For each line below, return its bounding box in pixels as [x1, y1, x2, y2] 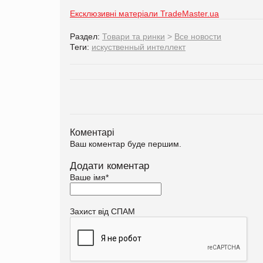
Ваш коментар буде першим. [70, 139, 181, 149]
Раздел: [70, 31, 102, 41]
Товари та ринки [102, 31, 165, 41]
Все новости [174, 31, 221, 41]
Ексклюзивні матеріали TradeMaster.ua [70, 8, 219, 18]
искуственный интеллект [92, 42, 186, 52]
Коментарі [70, 126, 114, 137]
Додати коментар [70, 160, 149, 171]
